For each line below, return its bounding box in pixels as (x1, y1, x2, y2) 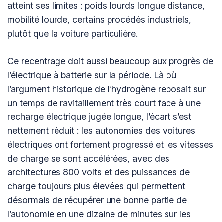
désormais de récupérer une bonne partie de (7, 195, 187, 206)
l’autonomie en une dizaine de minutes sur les (7, 209, 191, 220)
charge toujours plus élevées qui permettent (7, 181, 185, 192)
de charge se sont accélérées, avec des (7, 153, 169, 164)
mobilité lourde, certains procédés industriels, (7, 14, 191, 25)
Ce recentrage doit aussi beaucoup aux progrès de (7, 56, 213, 67)
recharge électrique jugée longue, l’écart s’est (7, 111, 191, 122)
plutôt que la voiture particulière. (7, 28, 138, 39)
